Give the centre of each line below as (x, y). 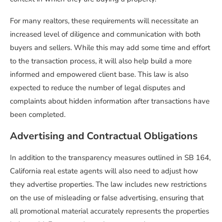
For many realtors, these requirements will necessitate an (104, 21)
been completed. (38, 115)
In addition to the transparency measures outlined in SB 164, (110, 158)
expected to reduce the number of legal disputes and (98, 88)
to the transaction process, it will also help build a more (101, 61)
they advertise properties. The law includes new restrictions (108, 185)
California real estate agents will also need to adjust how (104, 171)
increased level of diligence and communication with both (105, 34)
